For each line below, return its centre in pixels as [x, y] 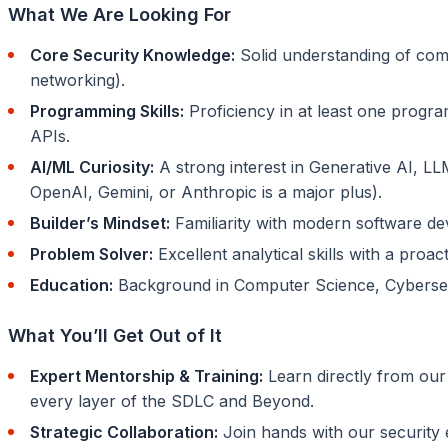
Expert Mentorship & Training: [146, 375]
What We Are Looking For [119, 14]
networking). [77, 79]
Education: [71, 284]
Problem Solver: [91, 253]
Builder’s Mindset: [100, 222]
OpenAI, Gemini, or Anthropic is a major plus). [206, 191]
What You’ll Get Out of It [115, 335]
